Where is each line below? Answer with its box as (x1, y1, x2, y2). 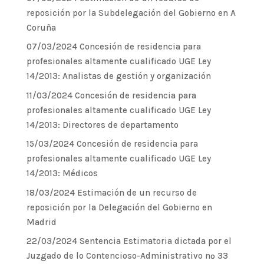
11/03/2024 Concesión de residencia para (26, 90, 196, 101)
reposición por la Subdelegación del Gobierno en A (26, 7, 236, 18)
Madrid (26, 216, 57, 227)
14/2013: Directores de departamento (26, 119, 179, 130)
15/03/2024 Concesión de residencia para (26, 138, 198, 149)
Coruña (26, 22, 56, 33)
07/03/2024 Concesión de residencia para (26, 41, 201, 52)
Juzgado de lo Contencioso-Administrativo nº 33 (26, 250, 228, 261)
